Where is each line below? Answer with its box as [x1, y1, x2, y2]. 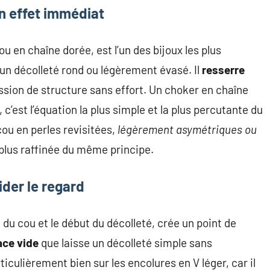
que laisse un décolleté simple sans [39, 236, 212, 250]
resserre [202, 63, 245, 77]
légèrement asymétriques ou [118, 122, 257, 137]
